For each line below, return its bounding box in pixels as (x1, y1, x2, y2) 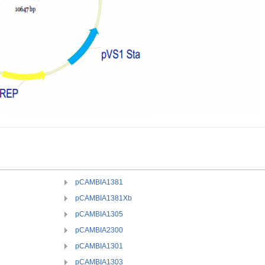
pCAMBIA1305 (75, 210, 123, 218)
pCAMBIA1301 (75, 242, 123, 250)
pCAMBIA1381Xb (75, 194, 132, 202)
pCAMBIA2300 (75, 226, 123, 234)
